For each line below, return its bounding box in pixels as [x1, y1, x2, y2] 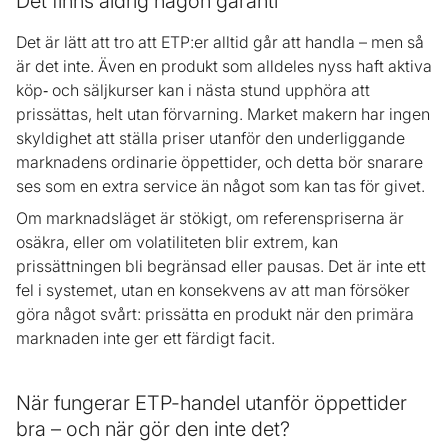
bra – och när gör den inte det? [16, 417, 290, 442]
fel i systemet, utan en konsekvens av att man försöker [16, 280, 410, 301]
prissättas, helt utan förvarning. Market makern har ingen [16, 104, 430, 125]
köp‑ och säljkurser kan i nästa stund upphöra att [16, 80, 370, 101]
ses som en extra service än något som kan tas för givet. [16, 176, 425, 197]
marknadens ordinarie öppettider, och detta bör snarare [16, 152, 423, 173]
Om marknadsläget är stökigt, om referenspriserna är [16, 208, 404, 229]
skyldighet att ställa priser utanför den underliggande [16, 128, 405, 149]
